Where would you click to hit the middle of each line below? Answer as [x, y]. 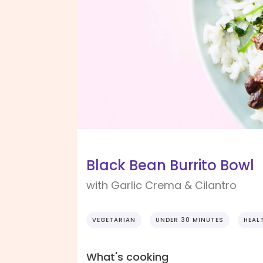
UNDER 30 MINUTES [190, 220]
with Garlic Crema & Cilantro [161, 186]
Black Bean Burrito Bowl [170, 166]
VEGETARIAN [114, 220]
